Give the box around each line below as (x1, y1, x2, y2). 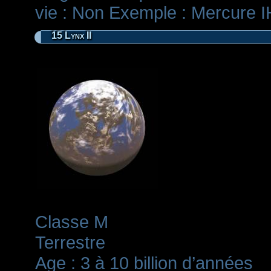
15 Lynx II (51, 30, 91, 41)
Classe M (34, 212, 108, 232)
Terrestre (34, 232, 105, 253)
